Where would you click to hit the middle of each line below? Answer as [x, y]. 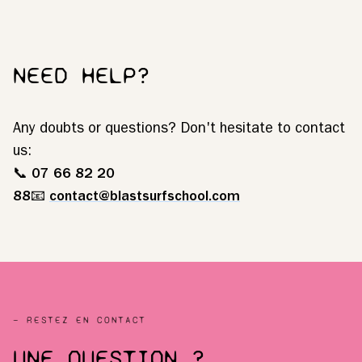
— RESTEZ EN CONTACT [80, 320]
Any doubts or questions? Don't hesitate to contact [179, 130]
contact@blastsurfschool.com [145, 198]
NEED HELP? [82, 75]
